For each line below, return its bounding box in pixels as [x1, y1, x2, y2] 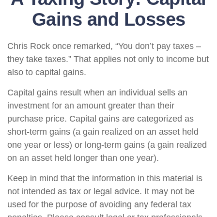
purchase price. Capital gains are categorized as [7, 114, 194, 124]
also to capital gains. [7, 67, 86, 77]
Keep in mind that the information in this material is [7, 173, 202, 183]
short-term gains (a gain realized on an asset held [7, 127, 199, 137]
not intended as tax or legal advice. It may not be [7, 186, 195, 196]
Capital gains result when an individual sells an [7, 88, 187, 97]
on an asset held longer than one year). [7, 153, 159, 163]
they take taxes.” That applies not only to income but [7, 54, 209, 64]
